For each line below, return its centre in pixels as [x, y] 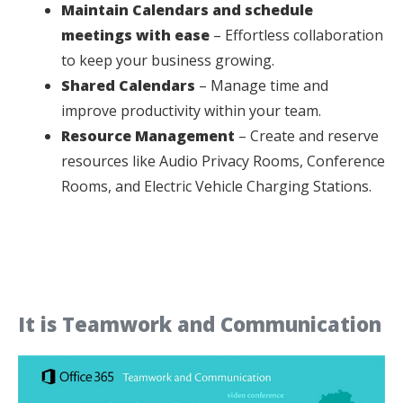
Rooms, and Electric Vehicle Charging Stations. [216, 186]
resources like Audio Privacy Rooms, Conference [223, 161]
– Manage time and [262, 85]
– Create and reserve [307, 136]
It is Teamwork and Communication [200, 324]
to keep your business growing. [168, 60]
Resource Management [148, 136]
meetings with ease [137, 35]
